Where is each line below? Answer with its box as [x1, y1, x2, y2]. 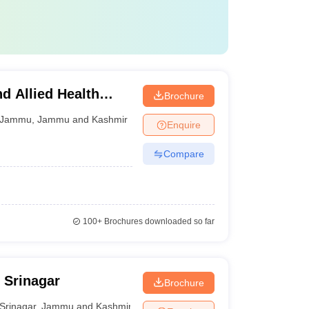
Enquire [166, 119, 201, 130]
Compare [163, 148, 204, 159]
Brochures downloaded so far [101, 217, 215, 226]
